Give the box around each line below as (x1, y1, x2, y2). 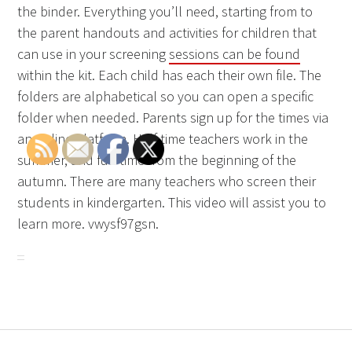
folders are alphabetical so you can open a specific (17, 87, 314, 106)
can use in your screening (17, 45, 170, 64)
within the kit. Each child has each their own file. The (17, 66, 322, 85)
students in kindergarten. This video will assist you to (17, 193, 327, 212)
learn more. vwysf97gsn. (17, 214, 159, 233)
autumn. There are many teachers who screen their (17, 172, 317, 191)
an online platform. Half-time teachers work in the (17, 130, 309, 148)
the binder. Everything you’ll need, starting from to (17, 2, 313, 21)
